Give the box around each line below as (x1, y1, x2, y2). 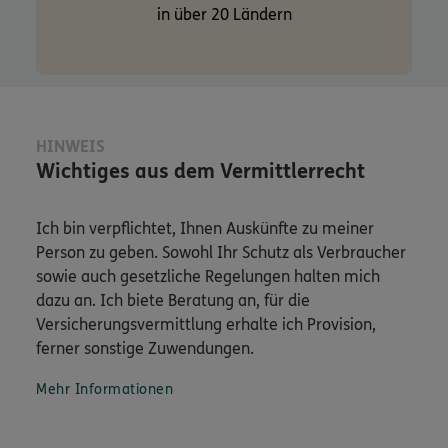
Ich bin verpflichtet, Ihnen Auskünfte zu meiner (36, 218, 374, 238)
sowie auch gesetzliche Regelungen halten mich (36, 266, 380, 286)
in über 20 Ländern (156, 4, 292, 24)
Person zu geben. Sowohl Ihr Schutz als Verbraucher (36, 242, 406, 262)
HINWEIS (36, 136, 105, 156)
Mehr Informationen (36, 380, 173, 398)
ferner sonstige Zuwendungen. (36, 338, 254, 358)
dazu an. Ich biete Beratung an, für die (36, 290, 310, 310)
